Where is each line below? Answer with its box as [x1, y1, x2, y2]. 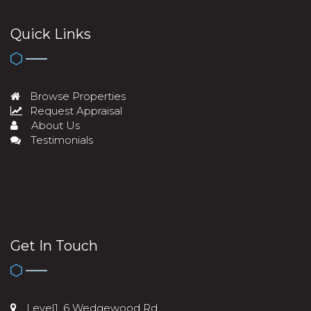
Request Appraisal [27, 104, 122, 118]
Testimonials [28, 133, 93, 147]
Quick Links [10, 25, 91, 42]
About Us [28, 119, 80, 133]
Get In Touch [10, 237, 98, 255]
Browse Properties [27, 90, 126, 103]
